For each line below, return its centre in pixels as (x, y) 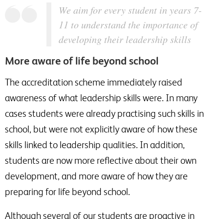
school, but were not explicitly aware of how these (101, 129)
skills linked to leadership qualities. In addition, (95, 144)
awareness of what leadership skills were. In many (101, 98)
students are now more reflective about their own (101, 160)
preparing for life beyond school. (67, 191)
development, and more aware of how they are (96, 176)
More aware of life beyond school (82, 61)
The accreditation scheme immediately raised (94, 82)
